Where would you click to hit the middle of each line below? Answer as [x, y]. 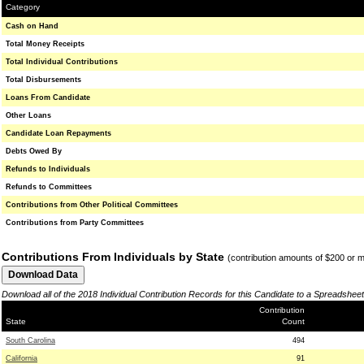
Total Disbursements [43, 80]
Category [23, 7]
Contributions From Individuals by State [113, 257]
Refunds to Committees [49, 187]
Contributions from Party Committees [75, 223]
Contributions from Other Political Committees [92, 205]
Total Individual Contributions [62, 62]
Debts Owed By [34, 151]
